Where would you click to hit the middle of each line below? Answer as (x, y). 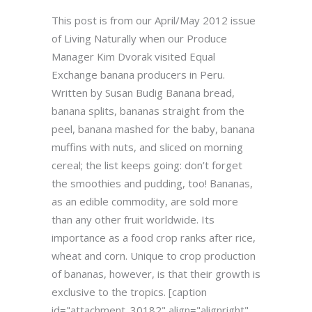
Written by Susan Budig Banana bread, (143, 93)
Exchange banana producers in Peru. (138, 75)
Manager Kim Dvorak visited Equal (133, 57)
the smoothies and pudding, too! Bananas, (152, 184)
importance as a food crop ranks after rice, (154, 238)
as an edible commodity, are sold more (145, 202)
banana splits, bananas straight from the (148, 111)
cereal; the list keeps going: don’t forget (147, 165)
